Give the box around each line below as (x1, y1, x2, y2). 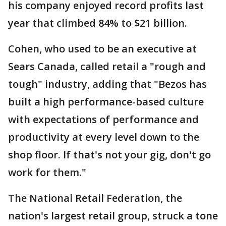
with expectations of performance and (8, 112, 199, 127)
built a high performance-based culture (8, 95, 204, 109)
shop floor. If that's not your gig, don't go (8, 148, 211, 162)
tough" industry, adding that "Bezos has (8, 77, 207, 91)
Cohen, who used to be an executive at (8, 42, 197, 56)
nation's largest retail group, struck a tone (8, 209, 218, 223)
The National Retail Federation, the (8, 191, 182, 205)
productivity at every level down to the (8, 130, 199, 144)
